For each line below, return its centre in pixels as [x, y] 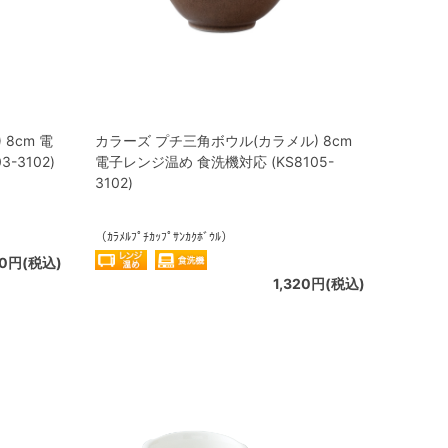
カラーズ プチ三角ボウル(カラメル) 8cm [223, 140]
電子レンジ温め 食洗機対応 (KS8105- [214, 161]
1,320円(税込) [319, 283]
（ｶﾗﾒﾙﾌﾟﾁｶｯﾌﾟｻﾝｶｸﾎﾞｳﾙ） [164, 236]
